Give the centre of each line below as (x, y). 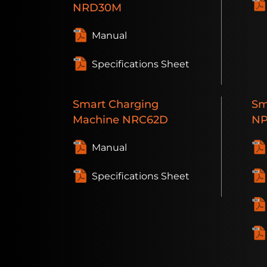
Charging (132, 104)
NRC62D (144, 120)
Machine (96, 120)
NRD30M (97, 8)
